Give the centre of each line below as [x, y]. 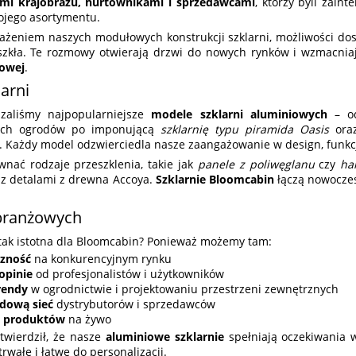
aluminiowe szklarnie [164, 337]
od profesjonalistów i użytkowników [128, 274]
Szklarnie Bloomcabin [215, 180]
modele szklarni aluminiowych [239, 114]
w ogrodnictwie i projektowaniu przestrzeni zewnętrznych [183, 289]
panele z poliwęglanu [256, 164]
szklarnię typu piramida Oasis [245, 130]
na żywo [88, 319]
